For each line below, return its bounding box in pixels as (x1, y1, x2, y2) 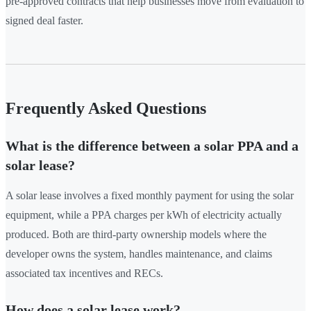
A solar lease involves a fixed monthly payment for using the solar (6, 190, 294, 202)
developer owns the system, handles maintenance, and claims (6, 248, 272, 260)
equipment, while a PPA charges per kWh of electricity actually (6, 209, 282, 221)
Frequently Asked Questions (6, 99, 206, 118)
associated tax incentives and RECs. (6, 267, 163, 280)
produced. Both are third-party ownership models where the (6, 228, 267, 241)
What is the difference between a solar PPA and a (6, 138, 299, 154)
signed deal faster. (6, 15, 83, 27)
